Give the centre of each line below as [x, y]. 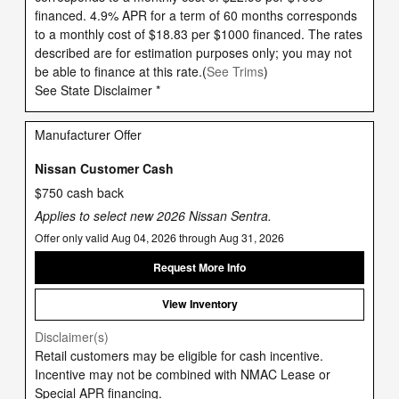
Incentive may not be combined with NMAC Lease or [183, 374]
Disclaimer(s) [72, 336]
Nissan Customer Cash [104, 168]
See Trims [235, 71]
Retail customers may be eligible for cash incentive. [179, 355]
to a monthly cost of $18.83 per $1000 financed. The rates [199, 33]
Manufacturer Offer [88, 134]
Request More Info [199, 267]
